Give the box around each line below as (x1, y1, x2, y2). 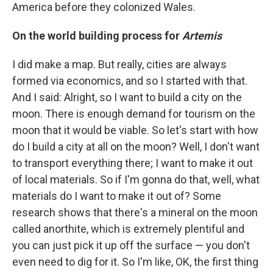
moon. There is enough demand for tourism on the (12, 107, 255, 120)
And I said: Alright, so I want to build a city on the (12, 91, 242, 104)
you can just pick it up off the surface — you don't (12, 239, 250, 252)
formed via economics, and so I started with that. (12, 74, 247, 87)
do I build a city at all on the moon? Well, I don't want (12, 140, 260, 153)
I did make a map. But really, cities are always (12, 58, 227, 71)
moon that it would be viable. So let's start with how (12, 124, 258, 136)
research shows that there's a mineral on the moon (12, 206, 258, 219)
